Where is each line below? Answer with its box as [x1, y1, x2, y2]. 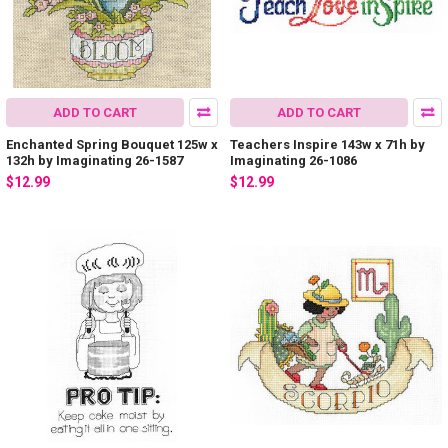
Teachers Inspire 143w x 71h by [230, 137, 425, 153]
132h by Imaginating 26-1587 [6, 153, 183, 169]
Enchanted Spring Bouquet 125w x [6, 137, 218, 153]
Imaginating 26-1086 [230, 153, 357, 169]
